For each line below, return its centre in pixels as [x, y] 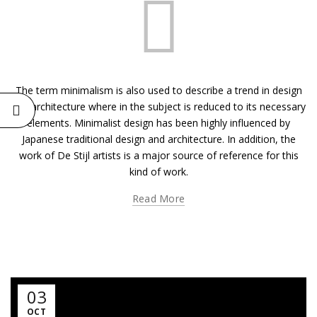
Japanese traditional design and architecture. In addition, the [158, 139]
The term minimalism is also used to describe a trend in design [158, 90]
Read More [158, 198]
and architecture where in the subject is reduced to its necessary [158, 106]
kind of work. [158, 172]
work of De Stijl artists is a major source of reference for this [158, 155]
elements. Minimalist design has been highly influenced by [158, 123]
